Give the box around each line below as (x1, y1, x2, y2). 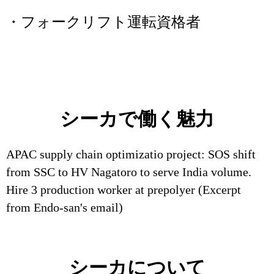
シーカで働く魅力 (60, 108, 214, 130)
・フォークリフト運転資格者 (6, 14, 201, 30)
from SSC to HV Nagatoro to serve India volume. (6, 165, 251, 179)
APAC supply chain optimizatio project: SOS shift (6, 147, 256, 161)
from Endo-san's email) (6, 201, 123, 214)
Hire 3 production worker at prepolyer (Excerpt (6, 183, 241, 196)
